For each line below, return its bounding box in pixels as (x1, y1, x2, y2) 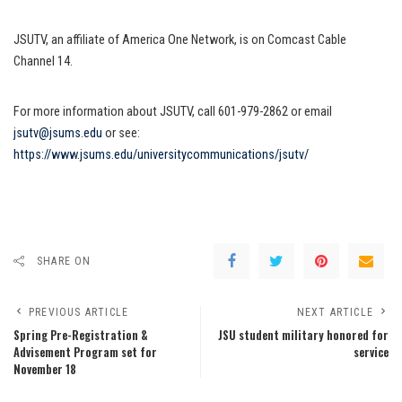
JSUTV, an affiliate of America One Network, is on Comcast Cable (13, 31, 346, 48)
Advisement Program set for (13, 343, 157, 361)
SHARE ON (37, 254, 92, 267)
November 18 (13, 360, 76, 378)
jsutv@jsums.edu (13, 125, 102, 141)
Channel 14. (13, 53, 73, 69)
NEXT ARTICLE (296, 305, 373, 319)
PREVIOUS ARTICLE (29, 305, 129, 319)
